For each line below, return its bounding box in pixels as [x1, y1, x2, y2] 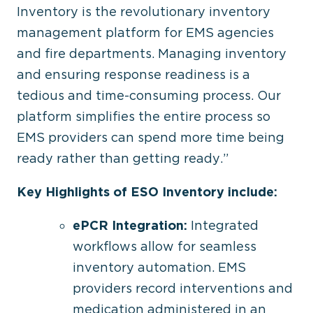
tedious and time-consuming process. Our [17, 88, 281, 103]
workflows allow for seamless [73, 239, 256, 254]
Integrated [187, 218, 259, 233]
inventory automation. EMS [73, 260, 246, 275]
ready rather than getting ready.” [17, 151, 228, 166]
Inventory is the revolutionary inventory [17, 4, 270, 19]
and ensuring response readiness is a [17, 67, 250, 82]
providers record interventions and [73, 281, 293, 296]
